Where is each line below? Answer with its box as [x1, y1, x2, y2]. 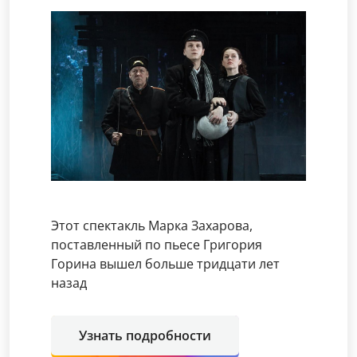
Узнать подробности [79, 327, 211, 345]
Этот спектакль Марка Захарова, [51, 217, 253, 235]
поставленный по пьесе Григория [51, 236, 262, 254]
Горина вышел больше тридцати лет [51, 255, 280, 273]
